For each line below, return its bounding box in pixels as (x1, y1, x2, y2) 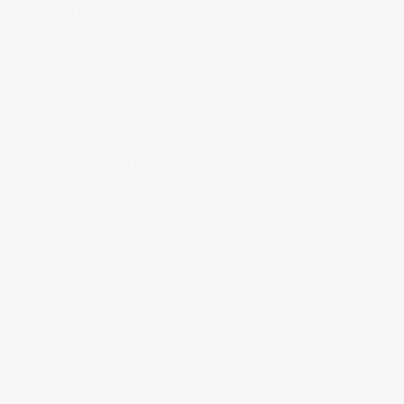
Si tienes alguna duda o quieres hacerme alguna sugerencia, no (13, 219, 355, 236)
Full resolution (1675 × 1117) (52, 23, 212, 41)
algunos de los (13, 194, 96, 211)
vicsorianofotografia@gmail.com (48, 259, 224, 276)
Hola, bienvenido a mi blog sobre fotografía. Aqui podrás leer (13, 154, 348, 171)
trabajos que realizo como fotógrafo (96, 194, 295, 211)
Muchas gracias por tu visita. (13, 284, 163, 301)
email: (13, 259, 48, 276)
